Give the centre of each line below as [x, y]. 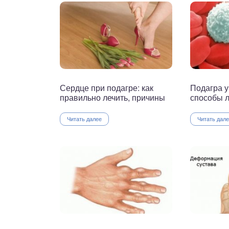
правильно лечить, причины [112, 98]
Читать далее [84, 119]
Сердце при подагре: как [107, 88]
